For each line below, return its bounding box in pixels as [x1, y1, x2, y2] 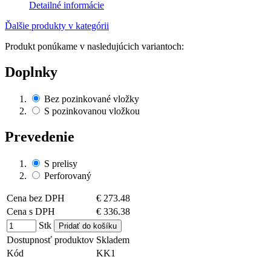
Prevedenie [5, 129, 74, 145]
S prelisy [44, 158, 77, 169]
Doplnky [5, 64, 57, 80]
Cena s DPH [7, 206, 55, 217]
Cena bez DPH [7, 193, 65, 204]
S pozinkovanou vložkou [44, 106, 140, 117]
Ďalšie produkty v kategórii [5, 21, 109, 31]
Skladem [96, 235, 129, 246]
